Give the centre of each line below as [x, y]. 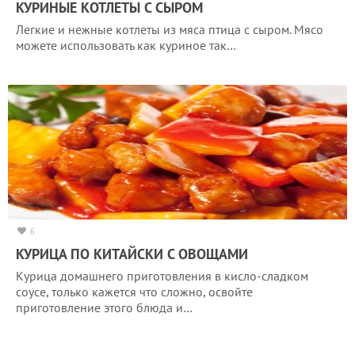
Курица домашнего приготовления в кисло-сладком [162, 275]
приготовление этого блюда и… [104, 307]
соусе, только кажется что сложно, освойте [134, 291]
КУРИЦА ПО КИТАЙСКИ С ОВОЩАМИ [132, 254]
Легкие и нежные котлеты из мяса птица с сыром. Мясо [170, 29]
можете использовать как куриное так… [126, 45]
